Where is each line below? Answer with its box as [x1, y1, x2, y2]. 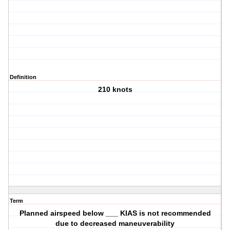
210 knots [98, 85, 132, 94]
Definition [10, 74, 36, 81]
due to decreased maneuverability [55, 219, 175, 228]
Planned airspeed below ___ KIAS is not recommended [19, 209, 211, 218]
